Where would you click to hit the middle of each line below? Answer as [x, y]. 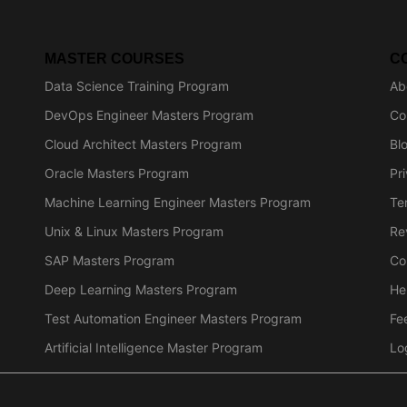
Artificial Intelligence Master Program [154, 348]
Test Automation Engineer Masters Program [173, 319]
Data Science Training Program [137, 86]
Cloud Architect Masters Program [143, 144]
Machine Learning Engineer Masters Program [178, 203]
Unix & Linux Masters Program [134, 232]
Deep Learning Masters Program [141, 290]
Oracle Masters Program [117, 174]
